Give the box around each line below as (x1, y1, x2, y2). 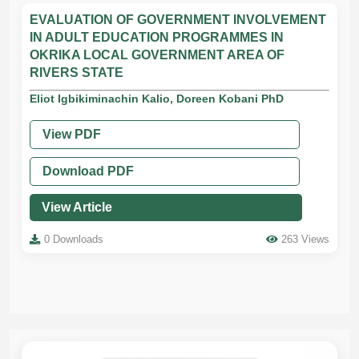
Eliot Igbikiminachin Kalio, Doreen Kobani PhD (30, 92, 284, 105)
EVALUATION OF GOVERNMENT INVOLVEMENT (30, 13, 326, 26)
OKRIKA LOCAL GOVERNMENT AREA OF (30, 48, 284, 62)
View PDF (42, 127, 101, 141)
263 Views (281, 233, 329, 245)
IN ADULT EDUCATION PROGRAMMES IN (30, 30, 284, 44)
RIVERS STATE (30, 66, 123, 79)
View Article (42, 200, 112, 214)
